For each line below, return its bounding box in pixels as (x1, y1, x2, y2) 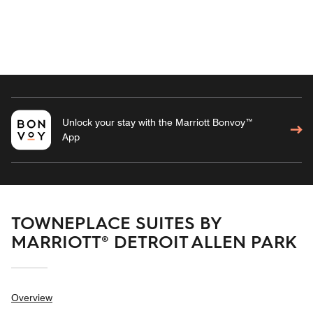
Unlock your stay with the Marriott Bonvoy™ (61, 116, 254, 128)
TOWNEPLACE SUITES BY (11, 210, 221, 233)
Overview (11, 291, 52, 303)
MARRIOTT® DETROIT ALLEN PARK (11, 229, 297, 252)
